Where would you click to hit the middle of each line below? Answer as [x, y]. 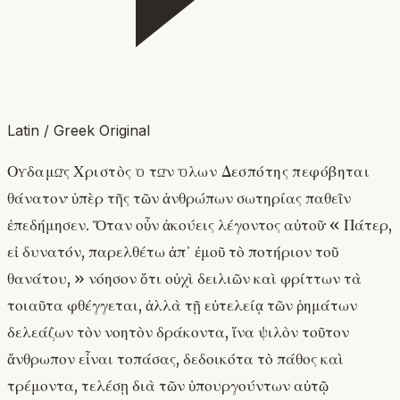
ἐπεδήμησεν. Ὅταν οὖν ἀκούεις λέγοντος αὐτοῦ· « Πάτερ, [200, 225]
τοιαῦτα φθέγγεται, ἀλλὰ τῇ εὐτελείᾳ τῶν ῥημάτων [182, 306]
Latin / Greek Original [79, 130]
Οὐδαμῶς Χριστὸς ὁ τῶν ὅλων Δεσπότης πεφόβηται [189, 172]
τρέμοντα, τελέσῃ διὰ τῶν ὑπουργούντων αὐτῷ [168, 386]
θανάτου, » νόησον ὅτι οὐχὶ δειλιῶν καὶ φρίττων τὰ [184, 279]
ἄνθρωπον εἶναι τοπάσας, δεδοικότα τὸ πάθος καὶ [175, 359]
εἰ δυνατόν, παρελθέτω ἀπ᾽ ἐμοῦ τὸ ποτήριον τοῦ [173, 252]
